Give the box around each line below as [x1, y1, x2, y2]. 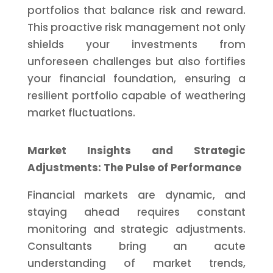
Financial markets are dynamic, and [27, 188, 246, 202]
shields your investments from [27, 37, 246, 52]
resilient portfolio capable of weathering [27, 88, 246, 103]
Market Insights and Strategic [27, 143, 246, 158]
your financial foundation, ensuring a [27, 71, 246, 86]
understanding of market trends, [27, 256, 246, 271]
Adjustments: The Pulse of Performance [27, 160, 241, 175]
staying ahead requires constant [27, 205, 246, 219]
